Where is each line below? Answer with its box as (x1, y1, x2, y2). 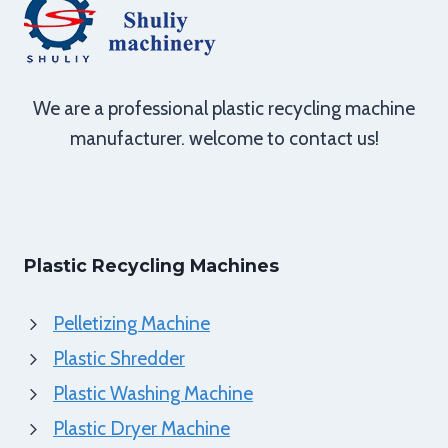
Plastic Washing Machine (53, 382, 253, 405)
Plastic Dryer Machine (53, 417, 230, 440)
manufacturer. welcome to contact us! (69, 127, 379, 150)
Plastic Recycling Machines (24, 255, 279, 276)
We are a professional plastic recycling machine (33, 97, 415, 120)
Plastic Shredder (53, 347, 185, 370)
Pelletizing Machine (53, 312, 210, 335)
